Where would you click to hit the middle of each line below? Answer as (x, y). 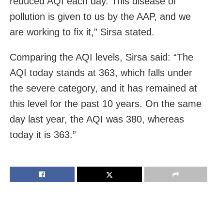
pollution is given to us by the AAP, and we (100, 16)
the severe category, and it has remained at (103, 88)
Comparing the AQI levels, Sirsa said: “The (101, 57)
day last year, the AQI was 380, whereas (97, 119)
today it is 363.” (43, 134)
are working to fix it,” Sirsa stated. (82, 32)
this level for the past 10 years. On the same (106, 103)
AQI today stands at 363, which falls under (101, 72)
